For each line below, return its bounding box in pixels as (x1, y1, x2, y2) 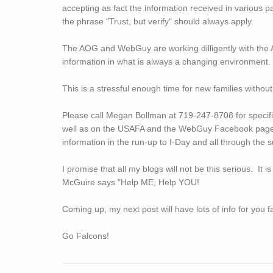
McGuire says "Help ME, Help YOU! (62, 177, 204, 187)
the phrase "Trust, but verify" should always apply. (62, 16, 253, 26)
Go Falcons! (62, 231, 114, 241)
